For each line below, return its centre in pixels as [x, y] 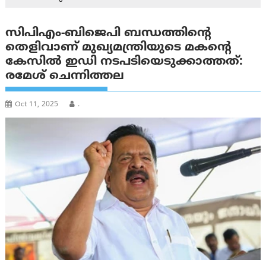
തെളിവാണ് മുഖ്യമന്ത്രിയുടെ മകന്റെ [119, 48]
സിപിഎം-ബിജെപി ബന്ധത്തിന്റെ [109, 34]
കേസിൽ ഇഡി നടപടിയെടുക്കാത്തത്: [124, 62]
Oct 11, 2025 [37, 105]
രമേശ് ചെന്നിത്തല [65, 77]
